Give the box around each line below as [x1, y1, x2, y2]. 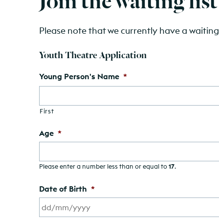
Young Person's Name [39, 71, 119, 81]
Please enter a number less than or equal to [39, 162, 169, 170]
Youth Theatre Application [39, 47, 147, 62]
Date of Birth [39, 183, 87, 194]
